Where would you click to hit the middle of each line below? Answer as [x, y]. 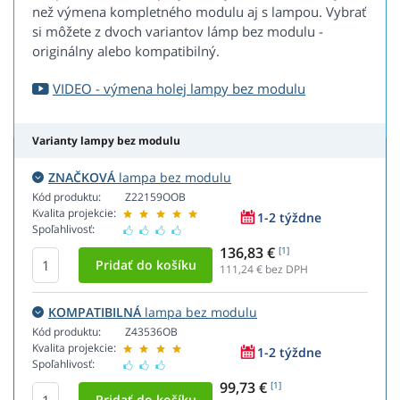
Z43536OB [151, 332]
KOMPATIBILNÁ [95, 312]
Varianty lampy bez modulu [106, 141]
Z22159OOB [155, 197]
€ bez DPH [281, 270]
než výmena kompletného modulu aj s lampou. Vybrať [199, 12]
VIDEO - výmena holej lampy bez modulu [179, 89]
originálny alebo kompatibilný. [126, 51]
